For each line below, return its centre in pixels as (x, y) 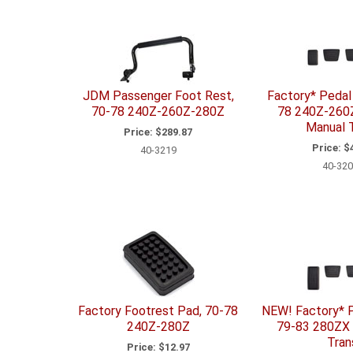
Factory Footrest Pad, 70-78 (158, 311)
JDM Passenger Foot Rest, (158, 96)
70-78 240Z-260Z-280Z (158, 112)
